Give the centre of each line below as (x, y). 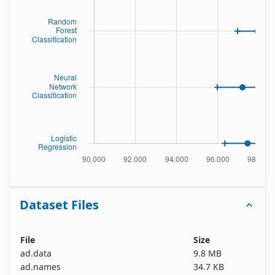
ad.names (41, 267)
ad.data (36, 253)
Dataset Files (59, 205)
